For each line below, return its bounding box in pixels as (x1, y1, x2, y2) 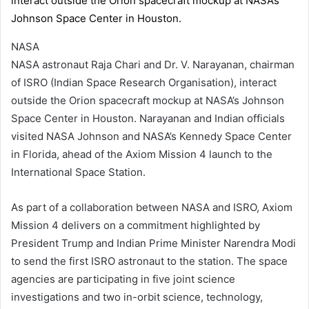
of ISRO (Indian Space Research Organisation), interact (11, 76, 277, 90)
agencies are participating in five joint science (11, 272, 235, 286)
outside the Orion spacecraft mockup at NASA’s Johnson (11, 94, 284, 108)
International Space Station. (11, 166, 146, 179)
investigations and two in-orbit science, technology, (11, 290, 263, 304)
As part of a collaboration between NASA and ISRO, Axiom (11, 201, 292, 215)
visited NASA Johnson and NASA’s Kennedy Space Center (11, 130, 292, 143)
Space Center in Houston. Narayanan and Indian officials (11, 112, 285, 126)
